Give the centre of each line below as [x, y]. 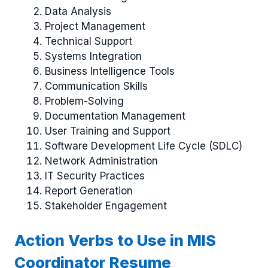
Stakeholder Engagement [106, 206]
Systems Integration [93, 57]
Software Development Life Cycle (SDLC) [144, 146]
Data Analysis [78, 12]
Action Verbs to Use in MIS [115, 240]
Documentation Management [115, 116]
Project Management [95, 27]
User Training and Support [108, 131]
